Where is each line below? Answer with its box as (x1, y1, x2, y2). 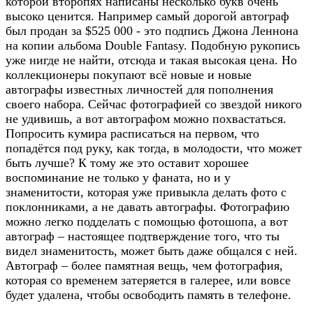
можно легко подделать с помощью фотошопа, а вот (6, 214, 288, 228)
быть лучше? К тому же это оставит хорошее (6, 155, 249, 170)
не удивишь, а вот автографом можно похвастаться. (6, 111, 286, 126)
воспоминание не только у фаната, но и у (6, 170, 231, 184)
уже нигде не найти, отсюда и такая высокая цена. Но (6, 52, 297, 67)
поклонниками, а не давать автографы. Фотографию (6, 199, 289, 214)
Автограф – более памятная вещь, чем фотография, (6, 258, 283, 272)
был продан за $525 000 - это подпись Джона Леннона (6, 23, 298, 38)
